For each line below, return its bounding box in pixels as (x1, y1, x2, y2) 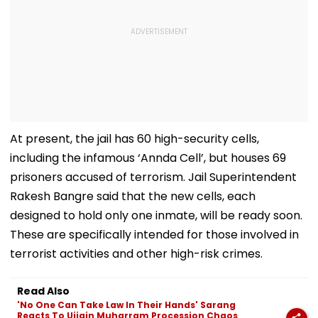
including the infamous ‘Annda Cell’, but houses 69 (10, 149, 286, 166)
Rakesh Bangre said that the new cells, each (10, 187, 256, 204)
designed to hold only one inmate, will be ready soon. (10, 207, 302, 224)
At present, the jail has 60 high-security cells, (10, 130, 259, 147)
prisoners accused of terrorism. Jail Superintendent (10, 168, 297, 185)
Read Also (17, 283, 70, 298)
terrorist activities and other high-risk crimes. (10, 245, 263, 262)
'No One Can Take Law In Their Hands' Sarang (17, 298, 236, 311)
